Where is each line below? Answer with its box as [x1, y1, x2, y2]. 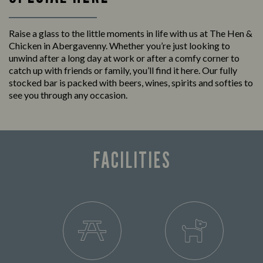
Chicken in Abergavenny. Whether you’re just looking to [9, 40, 230, 52]
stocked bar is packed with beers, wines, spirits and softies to [9, 77, 253, 89]
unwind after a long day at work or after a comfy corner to [9, 52, 240, 64]
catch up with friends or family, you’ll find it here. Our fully [9, 65, 237, 76]
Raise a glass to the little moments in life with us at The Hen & [9, 28, 252, 39]
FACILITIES [92, 146, 171, 174]
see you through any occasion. [9, 89, 127, 101]
